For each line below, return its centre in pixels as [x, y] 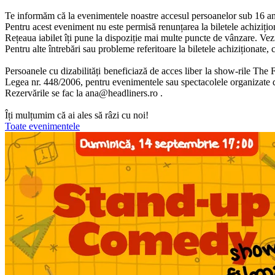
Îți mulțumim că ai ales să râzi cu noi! [77, 115]
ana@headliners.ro [122, 93]
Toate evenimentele [42, 126]
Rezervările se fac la [45, 93]
